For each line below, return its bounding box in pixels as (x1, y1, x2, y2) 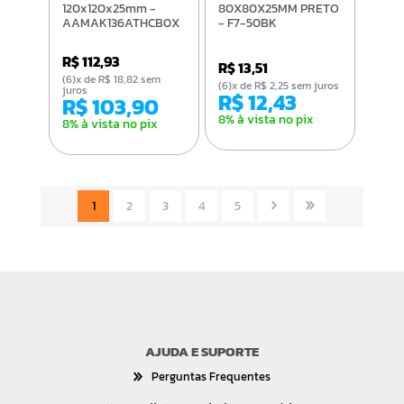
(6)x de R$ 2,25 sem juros (232, 77, 340, 94)
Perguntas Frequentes (151, 367, 271, 385)
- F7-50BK (218, 13, 278, 32)
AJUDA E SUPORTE (144, 340, 259, 362)
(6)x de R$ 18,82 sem (61, 70, 76, 87)
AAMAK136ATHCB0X (61, 13, 179, 32)
